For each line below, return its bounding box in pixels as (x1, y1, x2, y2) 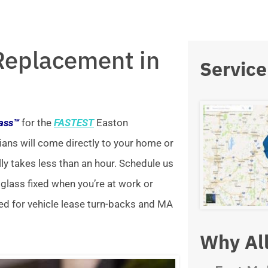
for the (19, 117, 54, 129)
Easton (94, 117, 128, 129)
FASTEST (54, 117, 94, 129)
